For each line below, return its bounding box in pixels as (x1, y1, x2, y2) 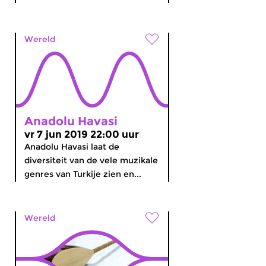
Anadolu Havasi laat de (24, 141, 119, 152)
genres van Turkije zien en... (24, 169, 141, 179)
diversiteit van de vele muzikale (24, 155, 158, 166)
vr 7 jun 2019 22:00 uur (24, 128, 139, 140)
